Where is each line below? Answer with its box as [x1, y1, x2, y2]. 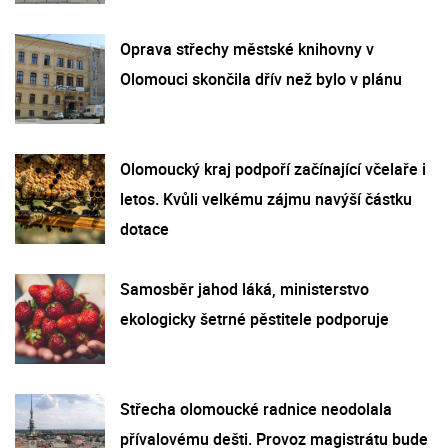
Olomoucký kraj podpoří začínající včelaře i [120, 157, 426, 180]
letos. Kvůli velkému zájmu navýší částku [120, 187, 412, 210]
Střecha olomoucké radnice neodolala [120, 397, 392, 420]
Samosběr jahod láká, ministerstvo [120, 277, 369, 300]
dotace [120, 217, 169, 240]
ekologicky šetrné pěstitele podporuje [120, 307, 389, 330]
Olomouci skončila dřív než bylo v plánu [120, 67, 402, 90]
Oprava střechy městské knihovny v [120, 37, 374, 60]
